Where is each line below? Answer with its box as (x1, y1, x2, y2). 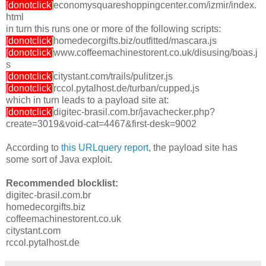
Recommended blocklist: (6, 178, 118, 189)
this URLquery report (61, 142, 148, 153)
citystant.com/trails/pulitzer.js (53, 71, 173, 82)
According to (6, 142, 61, 153)
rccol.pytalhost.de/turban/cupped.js (53, 83, 199, 94)
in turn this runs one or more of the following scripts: (6, 24, 221, 34)
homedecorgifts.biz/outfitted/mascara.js (53, 36, 217, 46)
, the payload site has (148, 142, 237, 153)
